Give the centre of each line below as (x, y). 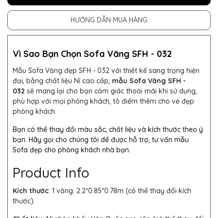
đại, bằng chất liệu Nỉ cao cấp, (62, 81)
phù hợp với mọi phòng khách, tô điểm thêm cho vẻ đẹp (103, 101)
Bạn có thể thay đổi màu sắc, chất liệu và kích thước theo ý (108, 130)
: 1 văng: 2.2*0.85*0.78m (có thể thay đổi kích (120, 191)
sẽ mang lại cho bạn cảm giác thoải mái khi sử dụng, (112, 91)
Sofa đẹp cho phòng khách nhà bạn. (72, 150)
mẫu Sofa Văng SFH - (149, 81)
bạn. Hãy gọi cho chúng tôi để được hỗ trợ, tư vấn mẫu (101, 140)
